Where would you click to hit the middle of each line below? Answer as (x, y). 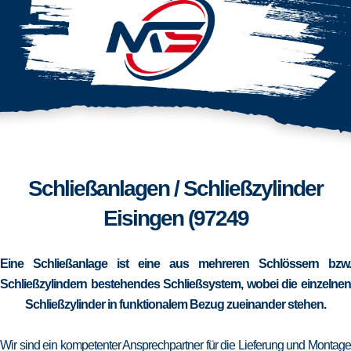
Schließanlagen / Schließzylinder (175, 188)
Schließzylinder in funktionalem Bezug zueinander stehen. (175, 304)
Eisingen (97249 (175, 218)
